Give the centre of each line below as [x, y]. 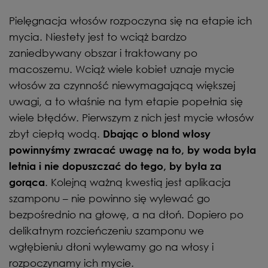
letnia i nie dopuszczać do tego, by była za [115, 166]
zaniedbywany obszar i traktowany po [103, 53]
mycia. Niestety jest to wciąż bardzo [98, 36]
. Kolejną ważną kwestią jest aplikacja [138, 182]
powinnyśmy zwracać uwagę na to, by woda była [133, 150]
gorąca [27, 182]
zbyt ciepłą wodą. [56, 133]
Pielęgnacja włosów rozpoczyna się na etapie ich [130, 20]
